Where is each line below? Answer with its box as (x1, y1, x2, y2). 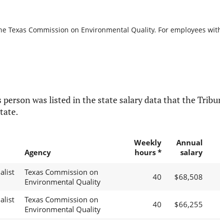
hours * (134, 147, 162, 158)
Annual (176, 137, 203, 148)
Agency (24, 147, 51, 158)
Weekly (134, 137, 162, 148)
